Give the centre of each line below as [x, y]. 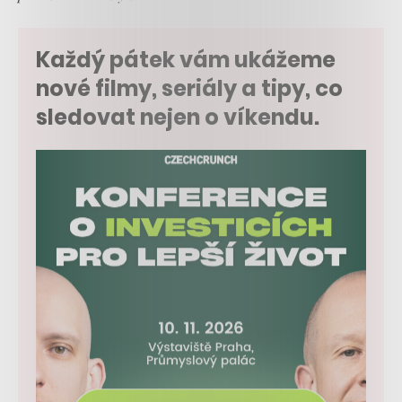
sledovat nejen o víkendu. [178, 117]
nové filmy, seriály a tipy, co [189, 88]
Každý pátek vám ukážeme [186, 59]
